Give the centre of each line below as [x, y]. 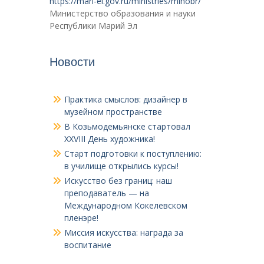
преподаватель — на [106, 193]
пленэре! [81, 218]
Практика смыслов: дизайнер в [126, 100]
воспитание [88, 245]
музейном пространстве [113, 112]
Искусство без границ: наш [118, 181]
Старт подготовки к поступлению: [133, 154]
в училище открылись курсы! [121, 166]
